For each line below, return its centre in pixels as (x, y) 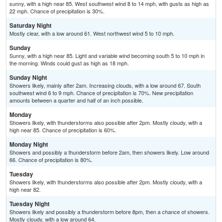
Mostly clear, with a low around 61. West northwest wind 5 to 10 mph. (92, 33)
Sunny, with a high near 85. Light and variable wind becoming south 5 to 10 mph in (107, 56)
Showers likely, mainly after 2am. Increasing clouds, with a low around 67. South (105, 85)
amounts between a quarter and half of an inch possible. (76, 100)
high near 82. (25, 190)
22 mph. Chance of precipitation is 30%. (57, 11)
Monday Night (29, 144)
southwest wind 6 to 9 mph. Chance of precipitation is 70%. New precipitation (101, 93)
